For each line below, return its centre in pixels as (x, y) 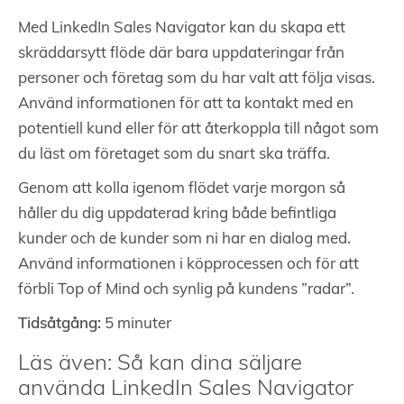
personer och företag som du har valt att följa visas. (197, 79)
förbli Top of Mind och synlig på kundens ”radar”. (186, 290)
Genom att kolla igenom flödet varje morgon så (182, 189)
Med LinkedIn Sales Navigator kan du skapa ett (182, 28)
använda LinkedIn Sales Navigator (186, 390)
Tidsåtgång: (60, 324)
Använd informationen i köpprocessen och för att (188, 265)
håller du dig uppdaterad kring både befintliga (177, 214)
